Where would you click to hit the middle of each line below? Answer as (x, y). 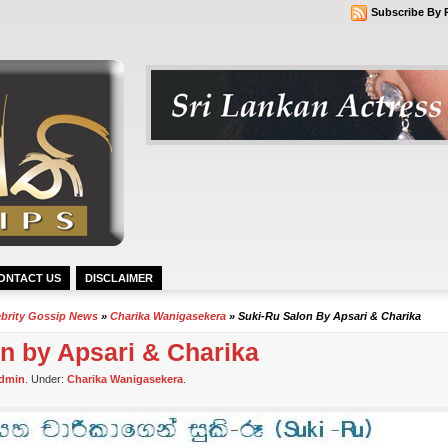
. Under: (46, 379)
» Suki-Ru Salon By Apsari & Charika (323, 316)
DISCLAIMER (119, 278)
